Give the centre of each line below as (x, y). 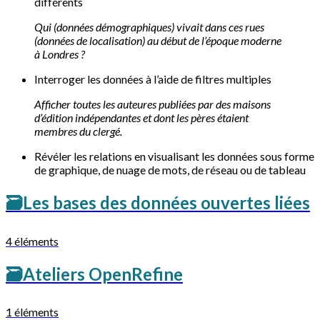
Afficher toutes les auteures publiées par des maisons (152, 104)
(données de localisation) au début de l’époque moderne (158, 40)
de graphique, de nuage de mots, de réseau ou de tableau (170, 169)
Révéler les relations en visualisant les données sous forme (174, 156)
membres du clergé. (78, 131)
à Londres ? (60, 54)
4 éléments (32, 241)
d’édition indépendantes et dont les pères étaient (141, 117)
